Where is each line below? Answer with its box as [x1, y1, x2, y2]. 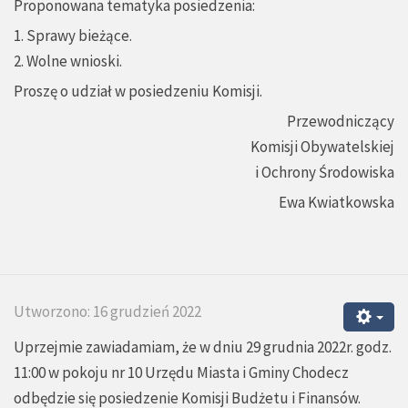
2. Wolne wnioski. [14, 51, 122, 72]
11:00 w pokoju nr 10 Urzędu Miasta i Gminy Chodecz [14, 362, 349, 383]
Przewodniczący [287, 111, 394, 132]
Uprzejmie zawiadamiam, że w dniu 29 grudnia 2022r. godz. [14, 337, 392, 358]
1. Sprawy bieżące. [14, 25, 132, 46]
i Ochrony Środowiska [255, 162, 394, 183]
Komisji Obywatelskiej [250, 137, 394, 158]
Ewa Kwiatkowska [279, 192, 394, 213]
